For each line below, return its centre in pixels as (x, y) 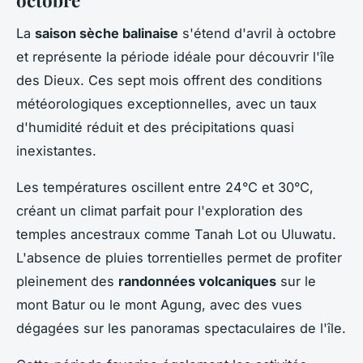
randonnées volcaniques (197, 281)
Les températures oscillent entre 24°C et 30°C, (165, 187)
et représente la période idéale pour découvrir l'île (175, 56)
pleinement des (67, 281)
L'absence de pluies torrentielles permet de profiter (179, 257)
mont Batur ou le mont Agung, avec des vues (159, 304)
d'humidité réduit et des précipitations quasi (155, 127)
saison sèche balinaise (107, 33)
